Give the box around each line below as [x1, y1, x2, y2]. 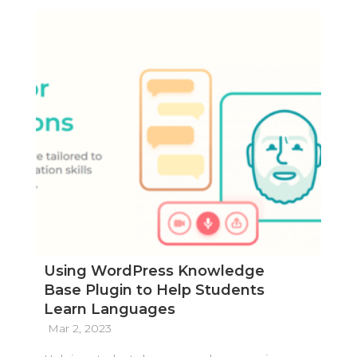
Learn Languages [43, 300, 175, 318]
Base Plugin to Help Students [43, 280, 265, 299]
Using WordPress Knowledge [43, 261, 265, 280]
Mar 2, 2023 [47, 320, 112, 335]
